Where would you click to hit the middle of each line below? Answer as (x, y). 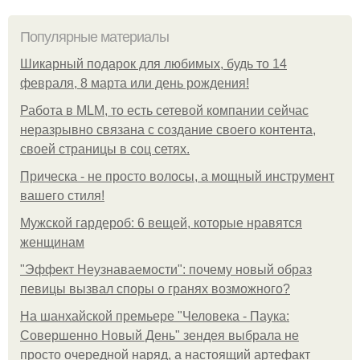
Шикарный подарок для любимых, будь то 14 (153, 63)
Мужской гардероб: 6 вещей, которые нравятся (161, 223)
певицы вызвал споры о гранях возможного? (155, 288)
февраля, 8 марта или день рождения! (135, 83)
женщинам (52, 242)
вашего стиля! (62, 195)
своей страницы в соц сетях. (105, 149)
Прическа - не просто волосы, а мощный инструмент (177, 176)
